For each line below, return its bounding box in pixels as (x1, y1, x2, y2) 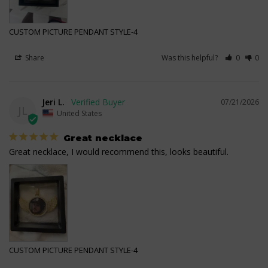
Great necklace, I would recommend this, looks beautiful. (9, 146, 229, 158)
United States (57, 108, 102, 119)
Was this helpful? (162, 53, 220, 63)
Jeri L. (42, 96, 65, 108)
